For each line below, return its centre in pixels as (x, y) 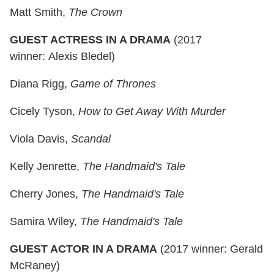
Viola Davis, (40, 139)
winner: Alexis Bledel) (62, 57)
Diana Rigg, (40, 84)
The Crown (95, 13)
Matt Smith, (39, 13)
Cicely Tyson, (44, 112)
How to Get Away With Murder (152, 112)
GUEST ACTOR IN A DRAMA (85, 249)
